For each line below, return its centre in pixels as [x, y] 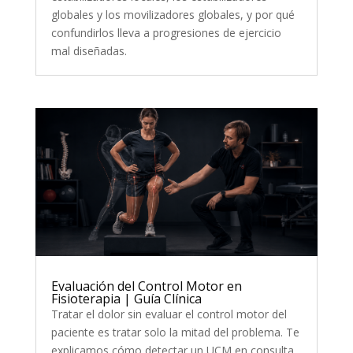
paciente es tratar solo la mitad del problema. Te [175, 333]
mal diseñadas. [89, 50]
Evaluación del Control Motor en [146, 286]
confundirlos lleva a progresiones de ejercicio [166, 32]
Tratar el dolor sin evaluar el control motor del [169, 314]
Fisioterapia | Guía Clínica [126, 299]
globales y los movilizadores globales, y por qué [173, 14]
